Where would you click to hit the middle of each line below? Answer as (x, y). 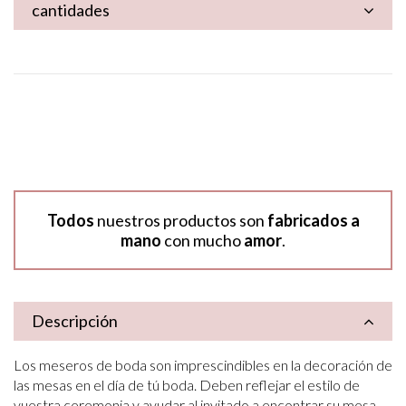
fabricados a (313, 221)
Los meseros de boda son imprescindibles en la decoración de (203, 365)
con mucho (203, 241)
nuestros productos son (180, 221)
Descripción (75, 320)
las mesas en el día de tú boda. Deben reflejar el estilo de (187, 385)
